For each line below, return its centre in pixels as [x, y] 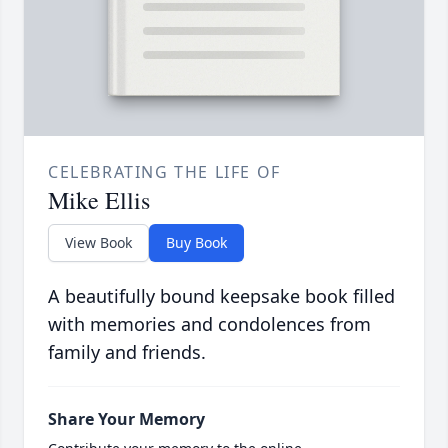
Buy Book [196, 243]
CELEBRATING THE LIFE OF [164, 172]
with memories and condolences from [209, 324]
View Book [98, 243]
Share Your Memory [126, 419]
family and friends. [127, 352]
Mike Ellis [99, 200]
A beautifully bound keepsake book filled [221, 296]
